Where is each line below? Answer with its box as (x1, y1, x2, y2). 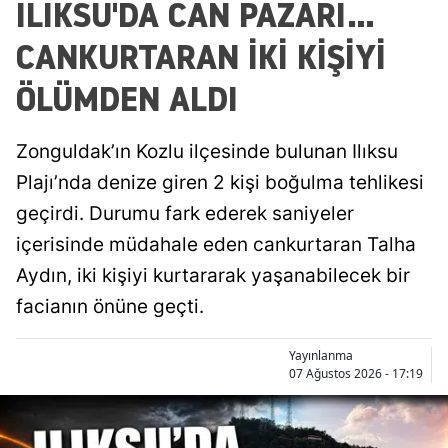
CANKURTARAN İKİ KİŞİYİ (16, 32, 386, 82)
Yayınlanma (289, 347, 353, 365)
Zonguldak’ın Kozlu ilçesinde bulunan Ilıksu (16, 140, 398, 164)
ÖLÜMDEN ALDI (16, 74, 238, 124)
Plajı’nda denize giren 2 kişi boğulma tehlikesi (16, 171, 424, 195)
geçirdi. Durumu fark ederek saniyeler (16, 202, 354, 226)
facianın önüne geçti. (16, 295, 204, 319)
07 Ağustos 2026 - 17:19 (289, 365, 423, 383)
